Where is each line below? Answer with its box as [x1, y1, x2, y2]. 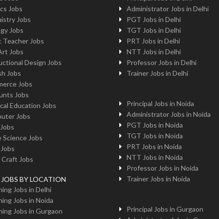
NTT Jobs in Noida [126, 153, 183, 161]
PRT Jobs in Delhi [126, 37, 180, 45]
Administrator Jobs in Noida [126, 110, 211, 118]
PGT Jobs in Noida [126, 121, 183, 129]
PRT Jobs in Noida [126, 142, 182, 151]
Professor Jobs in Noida [126, 164, 198, 172]
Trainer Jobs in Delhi [126, 69, 188, 77]
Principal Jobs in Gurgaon [126, 205, 203, 213]
